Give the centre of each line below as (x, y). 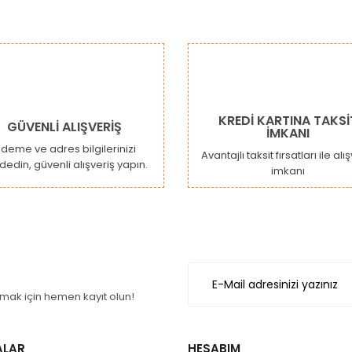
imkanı (288, 171)
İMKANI (288, 133)
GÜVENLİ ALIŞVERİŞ (64, 127)
